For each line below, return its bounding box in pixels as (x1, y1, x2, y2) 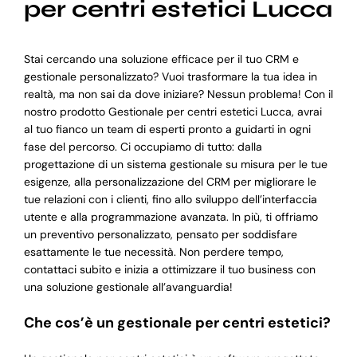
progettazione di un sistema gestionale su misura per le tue (23, 157, 328, 172)
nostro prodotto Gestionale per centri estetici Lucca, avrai (23, 104, 322, 120)
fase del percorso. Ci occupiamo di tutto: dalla (23, 139, 262, 155)
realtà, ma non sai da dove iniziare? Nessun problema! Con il (23, 87, 333, 102)
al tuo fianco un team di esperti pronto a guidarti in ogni (23, 122, 311, 137)
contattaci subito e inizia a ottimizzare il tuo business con (23, 262, 316, 277)
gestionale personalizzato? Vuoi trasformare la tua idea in (23, 69, 317, 84)
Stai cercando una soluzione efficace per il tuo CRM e (23, 52, 299, 67)
